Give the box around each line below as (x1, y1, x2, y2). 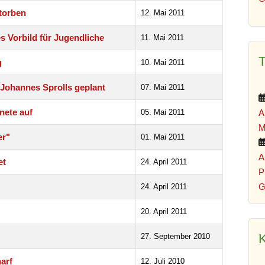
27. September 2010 (141, 231, 210, 241)
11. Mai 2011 (141, 33, 184, 42)
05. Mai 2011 (141, 107, 185, 117)
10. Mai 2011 (141, 57, 185, 67)
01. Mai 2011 (141, 132, 185, 141)
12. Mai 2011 (141, 8, 185, 17)
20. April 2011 (141, 206, 187, 216)
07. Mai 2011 (141, 82, 185, 92)
